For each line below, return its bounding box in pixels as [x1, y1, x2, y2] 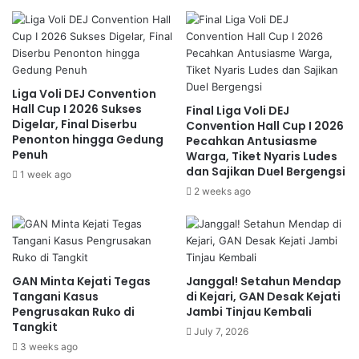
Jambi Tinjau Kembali [186, 304, 312, 320]
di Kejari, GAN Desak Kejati [186, 288, 341, 305]
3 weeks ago [20, 341, 78, 353]
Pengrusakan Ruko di [12, 304, 135, 320]
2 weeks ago [194, 185, 251, 197]
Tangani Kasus [12, 288, 99, 305]
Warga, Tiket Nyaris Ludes [186, 148, 337, 164]
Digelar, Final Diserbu [12, 116, 137, 132]
